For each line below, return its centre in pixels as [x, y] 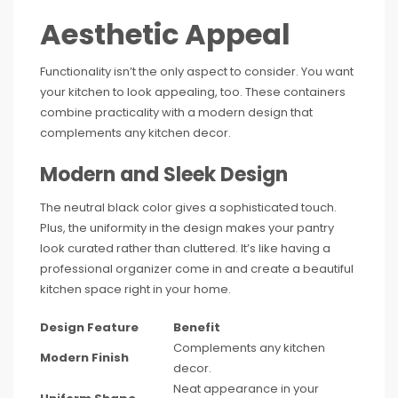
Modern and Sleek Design [164, 175]
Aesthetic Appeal [165, 34]
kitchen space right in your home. [135, 289]
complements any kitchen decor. [135, 133]
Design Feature [89, 327]
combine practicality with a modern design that [176, 112]
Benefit [197, 327]
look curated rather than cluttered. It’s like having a [185, 248]
